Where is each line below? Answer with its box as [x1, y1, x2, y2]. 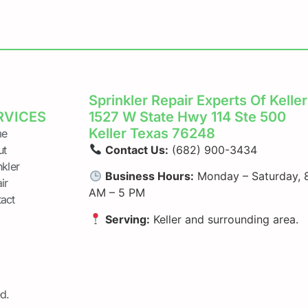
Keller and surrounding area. [149, 212, 298, 226]
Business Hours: [104, 169, 194, 184]
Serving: [104, 212, 150, 226]
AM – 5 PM [89, 186, 149, 200]
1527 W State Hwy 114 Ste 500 [89, 108, 287, 125]
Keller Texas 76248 [89, 124, 216, 142]
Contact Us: [104, 142, 168, 157]
